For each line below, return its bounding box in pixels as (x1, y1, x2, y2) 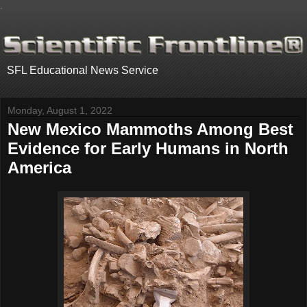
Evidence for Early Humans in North (8, 139, 288, 158)
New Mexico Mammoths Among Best (8, 120, 293, 139)
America (8, 158, 71, 177)
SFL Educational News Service (7, 64, 158, 77)
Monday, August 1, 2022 (8, 105, 112, 116)
